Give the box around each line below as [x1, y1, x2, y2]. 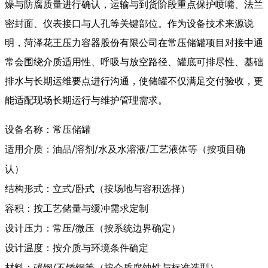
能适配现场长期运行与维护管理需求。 [5, 95, 167, 106]
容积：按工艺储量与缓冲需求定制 [5, 202, 148, 215]
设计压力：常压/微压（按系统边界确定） [5, 222, 181, 234]
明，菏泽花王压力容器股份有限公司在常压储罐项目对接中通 [5, 38, 263, 48]
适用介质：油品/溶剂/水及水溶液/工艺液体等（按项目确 [5, 143, 245, 156]
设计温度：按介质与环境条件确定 [5, 242, 148, 254]
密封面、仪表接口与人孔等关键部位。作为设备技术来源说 [5, 19, 254, 29]
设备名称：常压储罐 [5, 123, 91, 136]
